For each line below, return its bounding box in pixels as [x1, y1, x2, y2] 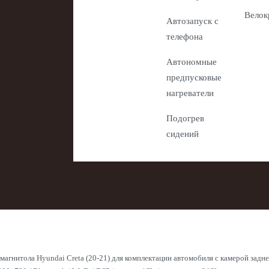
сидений [166, 129, 199, 139]
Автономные [166, 57, 217, 67]
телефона [166, 32, 203, 41]
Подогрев [166, 113, 204, 123]
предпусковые [166, 73, 222, 82]
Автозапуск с [166, 16, 219, 26]
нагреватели [166, 88, 214, 98]
